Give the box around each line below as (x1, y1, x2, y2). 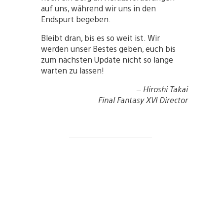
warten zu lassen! (40, 65, 104, 76)
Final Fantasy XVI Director (98, 95, 188, 106)
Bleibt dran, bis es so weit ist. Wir (40, 33, 160, 43)
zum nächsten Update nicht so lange (40, 54, 173, 65)
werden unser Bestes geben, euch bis (40, 43, 176, 54)
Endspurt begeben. (40, 14, 111, 25)
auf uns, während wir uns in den (40, 3, 156, 14)
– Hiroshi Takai (136, 84, 188, 95)
